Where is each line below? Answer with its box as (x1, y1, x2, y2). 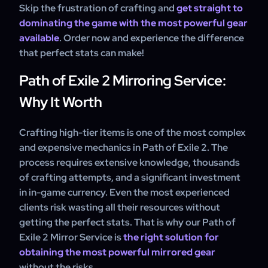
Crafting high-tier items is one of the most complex (19, 126, 246, 139)
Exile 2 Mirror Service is (19, 231, 123, 243)
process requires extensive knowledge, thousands (19, 156, 240, 169)
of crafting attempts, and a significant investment (19, 171, 240, 184)
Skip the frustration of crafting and (19, 2, 176, 14)
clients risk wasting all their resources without (19, 201, 220, 214)
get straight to (176, 2, 243, 14)
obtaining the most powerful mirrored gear (19, 246, 215, 258)
